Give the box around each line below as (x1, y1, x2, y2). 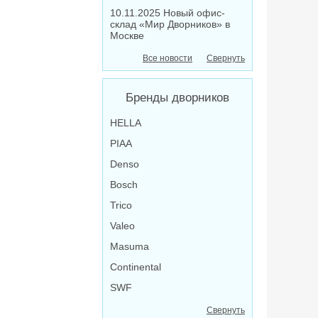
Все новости (143, 53, 192, 63)
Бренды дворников (126, 91, 229, 104)
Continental (110, 261, 161, 273)
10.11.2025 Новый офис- (110, 7, 225, 18)
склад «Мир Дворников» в (110, 18, 230, 30)
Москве (110, 30, 144, 41)
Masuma (110, 241, 149, 252)
